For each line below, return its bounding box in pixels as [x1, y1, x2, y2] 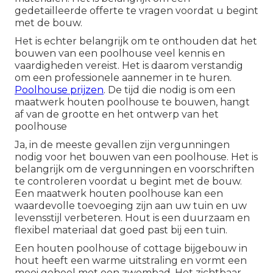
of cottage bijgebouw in [131, 243, 247, 255]
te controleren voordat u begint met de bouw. [15, 175, 242, 188]
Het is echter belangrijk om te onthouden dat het [15, 35, 257, 48]
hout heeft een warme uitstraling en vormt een [15, 255, 247, 267]
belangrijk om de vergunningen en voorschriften [15, 163, 254, 175]
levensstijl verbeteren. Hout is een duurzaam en [15, 212, 250, 224]
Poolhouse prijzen [15, 84, 104, 96]
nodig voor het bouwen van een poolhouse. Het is [15, 151, 258, 163]
